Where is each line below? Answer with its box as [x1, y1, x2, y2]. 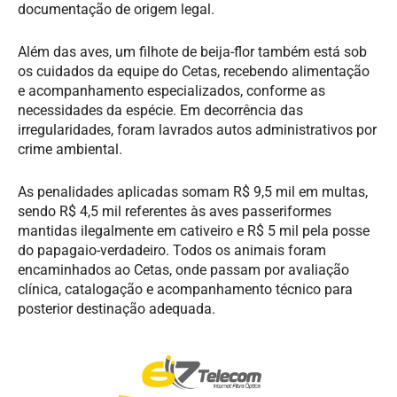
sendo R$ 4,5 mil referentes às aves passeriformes [18, 202, 331, 220]
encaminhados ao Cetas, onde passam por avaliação [18, 261, 349, 278]
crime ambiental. [18, 140, 122, 158]
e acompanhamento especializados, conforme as [18, 82, 325, 99]
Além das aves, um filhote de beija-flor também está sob [18, 43, 367, 60]
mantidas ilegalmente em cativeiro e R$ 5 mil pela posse [18, 222, 370, 239]
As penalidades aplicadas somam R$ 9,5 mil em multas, [18, 183, 368, 200]
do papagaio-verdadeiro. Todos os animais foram [18, 241, 326, 259]
